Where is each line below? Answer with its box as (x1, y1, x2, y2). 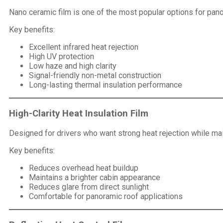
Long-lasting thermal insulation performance (29, 80, 182, 90)
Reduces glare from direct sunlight (29, 182, 149, 192)
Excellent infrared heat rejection (29, 42, 138, 52)
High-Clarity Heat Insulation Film (9, 108, 148, 119)
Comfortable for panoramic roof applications (29, 191, 183, 201)
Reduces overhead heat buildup (29, 163, 138, 173)
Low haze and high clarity (29, 61, 116, 71)
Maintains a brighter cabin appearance (29, 172, 160, 182)
